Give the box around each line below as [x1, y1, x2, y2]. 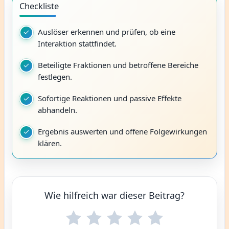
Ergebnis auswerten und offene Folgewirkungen [38, 126, 207, 136]
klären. [38, 138, 62, 148]
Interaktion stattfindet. [38, 38, 117, 49]
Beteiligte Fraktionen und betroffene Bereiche [38, 59, 198, 70]
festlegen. [38, 71, 72, 82]
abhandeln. [38, 104, 77, 115]
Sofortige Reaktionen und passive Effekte [38, 93, 181, 103]
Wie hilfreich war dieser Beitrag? [44, 189, 185, 201]
